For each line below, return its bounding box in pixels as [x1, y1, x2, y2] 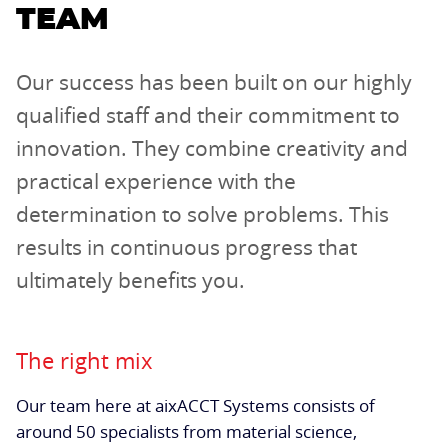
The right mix [16, 345, 153, 375]
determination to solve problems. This [16, 199, 389, 228]
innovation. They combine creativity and [16, 133, 408, 162]
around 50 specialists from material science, [16, 419, 357, 443]
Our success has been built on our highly [16, 67, 412, 96]
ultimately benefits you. [16, 265, 245, 294]
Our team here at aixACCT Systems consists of [16, 393, 375, 417]
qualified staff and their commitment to [16, 100, 400, 129]
